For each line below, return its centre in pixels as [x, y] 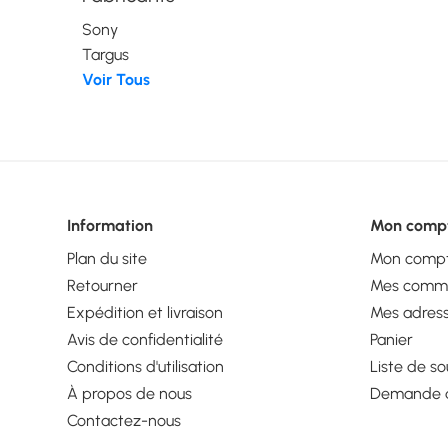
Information [110, 225]
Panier [391, 339]
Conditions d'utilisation [146, 366]
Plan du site [107, 258]
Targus [106, 54]
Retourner [103, 285]
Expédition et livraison [145, 312]
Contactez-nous [124, 420]
